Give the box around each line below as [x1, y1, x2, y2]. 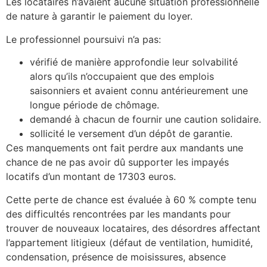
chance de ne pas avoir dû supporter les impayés [6, 156, 229, 169]
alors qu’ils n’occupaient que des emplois [30, 70, 214, 83]
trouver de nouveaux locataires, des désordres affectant [6, 222, 260, 234]
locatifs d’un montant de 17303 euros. [6, 170, 176, 183]
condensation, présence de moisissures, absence [6, 250, 226, 263]
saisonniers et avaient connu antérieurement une [30, 85, 248, 97]
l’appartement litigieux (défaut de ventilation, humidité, [6, 236, 253, 249]
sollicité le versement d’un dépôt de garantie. [30, 128, 232, 140]
